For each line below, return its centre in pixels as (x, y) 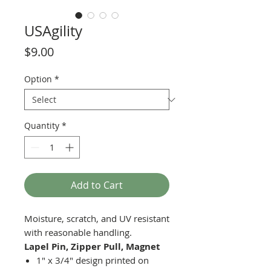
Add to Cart (97, 185)
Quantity (42, 126)
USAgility (53, 31)
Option (38, 79)
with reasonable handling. (79, 232)
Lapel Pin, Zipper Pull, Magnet (92, 247)
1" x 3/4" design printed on (93, 260)
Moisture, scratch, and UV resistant (97, 218)
